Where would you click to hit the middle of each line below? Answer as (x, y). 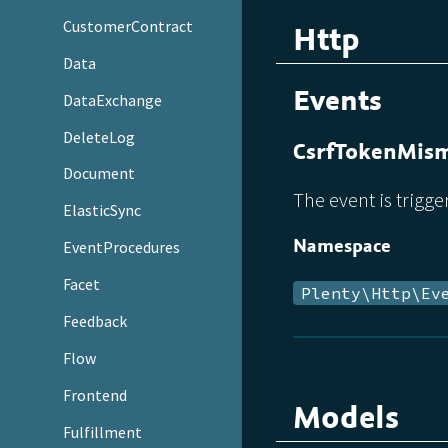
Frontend (95, 395)
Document (99, 173)
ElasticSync (102, 210)
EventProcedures (122, 247)
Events (337, 100)
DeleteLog (99, 136)
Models (345, 417)
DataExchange (113, 99)
